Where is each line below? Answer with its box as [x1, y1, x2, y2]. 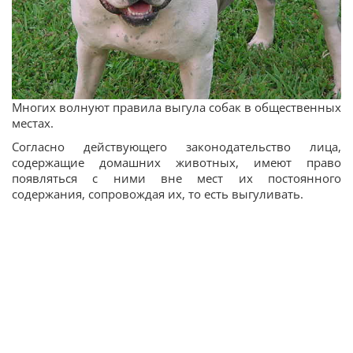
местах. [12, 114, 54, 131]
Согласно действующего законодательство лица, [12, 138, 341, 154]
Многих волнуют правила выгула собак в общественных [12, 98, 341, 115]
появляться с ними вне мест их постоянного [12, 169, 341, 186]
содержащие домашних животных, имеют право [12, 154, 341, 170]
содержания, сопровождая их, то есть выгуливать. [12, 185, 303, 202]
